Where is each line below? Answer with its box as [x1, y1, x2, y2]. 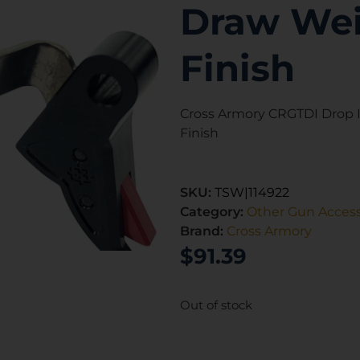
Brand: [180, 223, 227, 239]
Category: [180, 203, 247, 219]
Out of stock [180, 297, 252, 313]
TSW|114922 [215, 184, 289, 200]
